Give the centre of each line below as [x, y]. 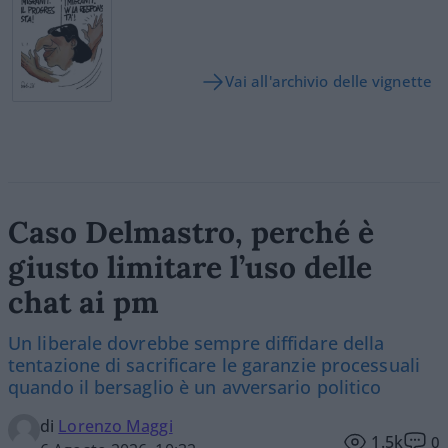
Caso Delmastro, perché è [191, 232]
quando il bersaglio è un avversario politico [195, 387]
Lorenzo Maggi [115, 426]
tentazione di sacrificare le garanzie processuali [214, 365]
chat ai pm [83, 302]
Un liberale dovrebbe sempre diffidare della [196, 343]
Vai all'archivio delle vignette [328, 81]
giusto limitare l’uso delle [190, 267]
